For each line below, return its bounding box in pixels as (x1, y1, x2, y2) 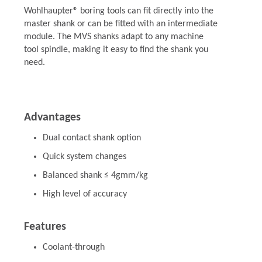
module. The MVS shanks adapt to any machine (23, 32, 204, 42)
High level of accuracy (42, 189, 127, 199)
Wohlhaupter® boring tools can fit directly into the (23, 6, 213, 16)
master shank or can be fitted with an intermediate (23, 19, 218, 29)
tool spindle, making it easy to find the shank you (23, 45, 208, 54)
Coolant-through (42, 243, 105, 252)
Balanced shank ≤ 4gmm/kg (42, 171, 148, 180)
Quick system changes (42, 152, 126, 161)
